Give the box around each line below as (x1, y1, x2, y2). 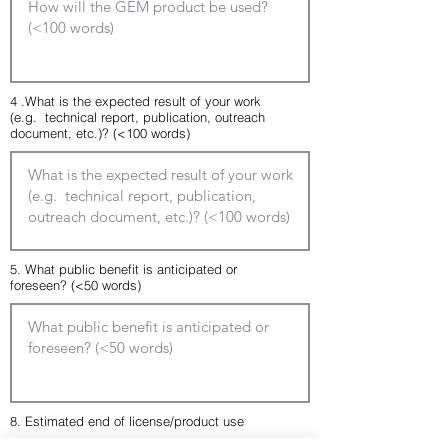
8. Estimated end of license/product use (10, 413, 244, 429)
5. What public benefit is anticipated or (10, 261, 237, 277)
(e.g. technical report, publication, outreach (10, 109, 265, 125)
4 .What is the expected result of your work (10, 93, 261, 109)
